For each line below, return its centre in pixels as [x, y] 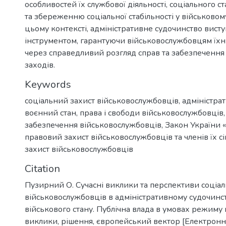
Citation [42, 168]
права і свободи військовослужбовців [152, 113]
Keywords [48, 84]
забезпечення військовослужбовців [93, 125]
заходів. [40, 65]
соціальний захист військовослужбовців [102, 101]
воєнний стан [50, 113]
